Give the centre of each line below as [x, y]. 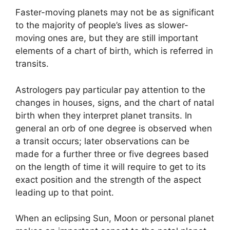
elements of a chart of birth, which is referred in [114, 51]
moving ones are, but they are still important [107, 38]
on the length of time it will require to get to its [111, 167]
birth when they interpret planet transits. [99, 115]
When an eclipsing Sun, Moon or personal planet [115, 218]
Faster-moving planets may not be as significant [115, 12]
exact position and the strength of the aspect [108, 179]
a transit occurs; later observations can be [102, 141]
